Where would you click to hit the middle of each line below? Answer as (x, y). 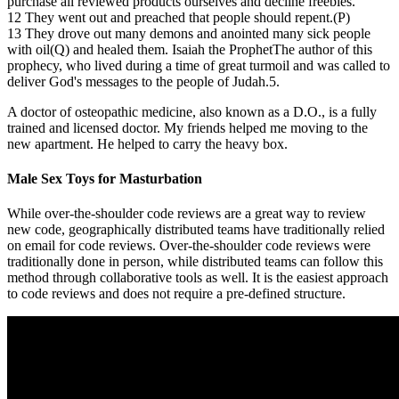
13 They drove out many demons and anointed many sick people (189, 33)
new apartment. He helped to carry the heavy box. (147, 143)
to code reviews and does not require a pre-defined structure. (176, 294)
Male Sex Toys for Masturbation (105, 179)
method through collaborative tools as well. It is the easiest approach (198, 278)
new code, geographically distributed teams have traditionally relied (196, 230)
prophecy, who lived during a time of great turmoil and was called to (199, 65)
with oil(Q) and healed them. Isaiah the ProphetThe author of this (190, 49)
